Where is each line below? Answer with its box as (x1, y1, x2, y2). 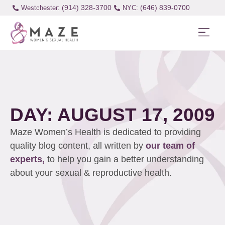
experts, (10, 154, 47, 165)
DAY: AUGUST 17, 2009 (10, 104, 215, 126)
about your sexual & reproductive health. (10, 168, 174, 178)
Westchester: (21, 4, 60, 12)
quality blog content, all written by (10, 141, 146, 151)
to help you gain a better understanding (47, 154, 204, 165)
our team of (146, 141, 195, 151)
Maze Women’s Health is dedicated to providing (10, 127, 201, 138)
